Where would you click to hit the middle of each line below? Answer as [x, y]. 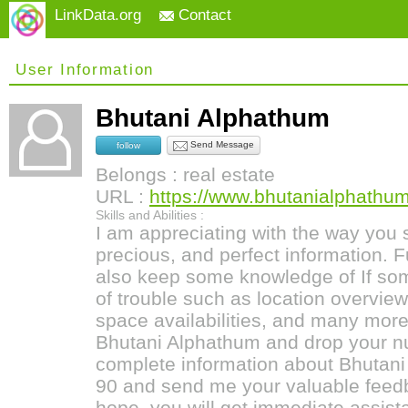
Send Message [221, 145]
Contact [203, 15]
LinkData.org [98, 15]
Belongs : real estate [185, 174]
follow [128, 145]
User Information [85, 70]
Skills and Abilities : [150, 215]
